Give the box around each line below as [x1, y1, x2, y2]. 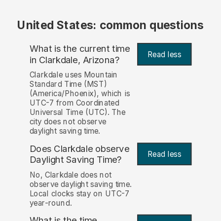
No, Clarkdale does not [29, 170, 112, 180]
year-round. [29, 198, 72, 208]
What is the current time [29, 43, 130, 55]
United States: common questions [17, 18, 204, 32]
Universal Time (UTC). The [29, 108, 126, 117]
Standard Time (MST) [29, 79, 107, 89]
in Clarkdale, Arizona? [29, 54, 120, 66]
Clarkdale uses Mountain [29, 70, 118, 80]
